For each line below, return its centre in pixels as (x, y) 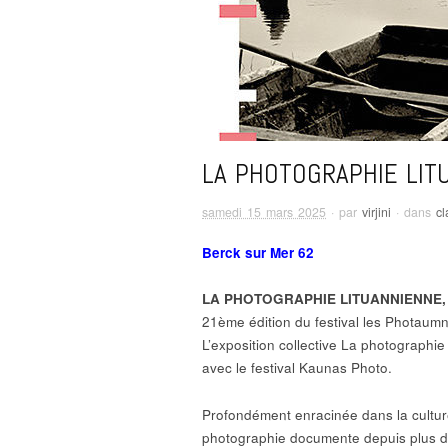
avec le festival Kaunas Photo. (297, 368)
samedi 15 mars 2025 (264, 211)
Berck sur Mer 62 (258, 252)
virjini (376, 211)
